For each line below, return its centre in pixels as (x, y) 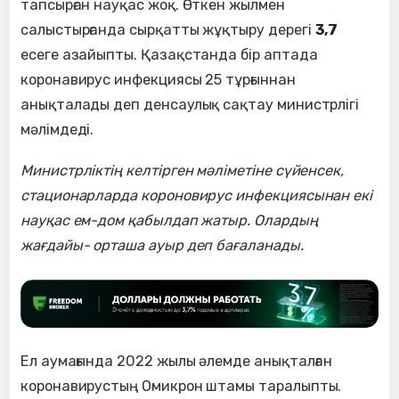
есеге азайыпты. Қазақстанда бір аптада (169, 54)
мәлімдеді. (59, 129)
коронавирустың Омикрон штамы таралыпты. (181, 386)
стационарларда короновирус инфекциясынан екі (197, 195)
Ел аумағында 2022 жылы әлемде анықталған (177, 361)
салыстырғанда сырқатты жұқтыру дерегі (168, 29)
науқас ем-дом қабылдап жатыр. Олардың (169, 220)
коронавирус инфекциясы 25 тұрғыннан (158, 79)
